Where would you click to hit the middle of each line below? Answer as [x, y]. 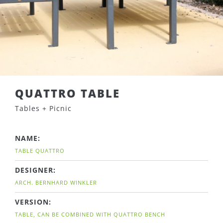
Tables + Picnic [43, 108]
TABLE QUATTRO [40, 151]
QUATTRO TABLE [67, 93]
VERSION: [33, 202]
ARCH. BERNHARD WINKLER [56, 182]
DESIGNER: [35, 170]
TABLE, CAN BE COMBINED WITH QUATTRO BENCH [90, 214]
